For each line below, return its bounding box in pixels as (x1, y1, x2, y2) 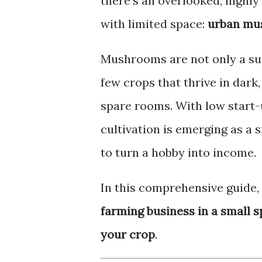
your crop (101, 227, 155, 242)
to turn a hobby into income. (101, 145, 256, 160)
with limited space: (101, 16, 208, 31)
